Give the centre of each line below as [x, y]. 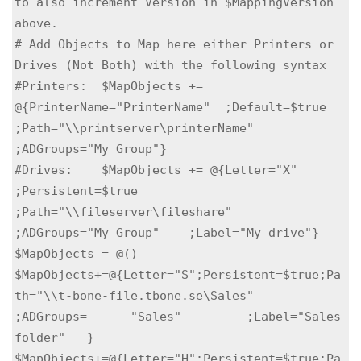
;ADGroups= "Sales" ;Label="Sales [51, 316]
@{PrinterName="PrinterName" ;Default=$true [170, 106]
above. [40, 23]
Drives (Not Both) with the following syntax [170, 64]
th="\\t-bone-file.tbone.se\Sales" [134, 295]
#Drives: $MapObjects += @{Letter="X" [156, 169]
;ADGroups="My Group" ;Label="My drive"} [167, 232]
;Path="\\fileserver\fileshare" [123, 211]
